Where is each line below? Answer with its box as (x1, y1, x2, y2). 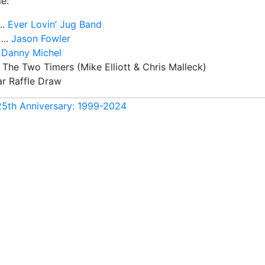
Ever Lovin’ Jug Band (8, 18, 102, 31)
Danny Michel (1, 47, 62, 59)
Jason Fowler (11, 33, 70, 45)
